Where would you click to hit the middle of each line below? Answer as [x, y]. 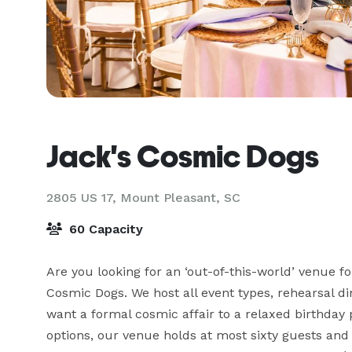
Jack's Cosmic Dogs [183, 156]
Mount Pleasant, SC [180, 198]
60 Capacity [104, 229]
